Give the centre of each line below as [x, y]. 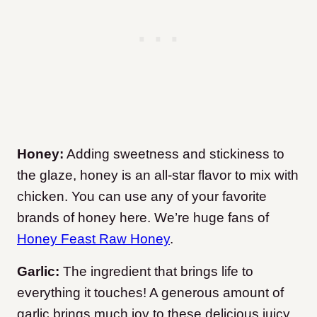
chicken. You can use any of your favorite [142, 197]
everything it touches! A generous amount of [150, 293]
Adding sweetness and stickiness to [174, 154]
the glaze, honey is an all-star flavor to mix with [158, 175]
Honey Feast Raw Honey [93, 239]
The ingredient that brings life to [158, 272]
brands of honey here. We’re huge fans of [143, 218]
